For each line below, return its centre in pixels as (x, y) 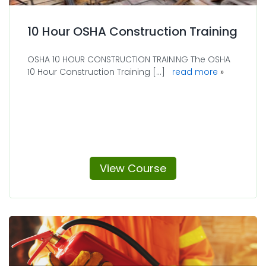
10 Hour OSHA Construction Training (132, 31)
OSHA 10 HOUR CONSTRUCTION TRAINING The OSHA (129, 59)
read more (206, 72)
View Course (133, 168)
